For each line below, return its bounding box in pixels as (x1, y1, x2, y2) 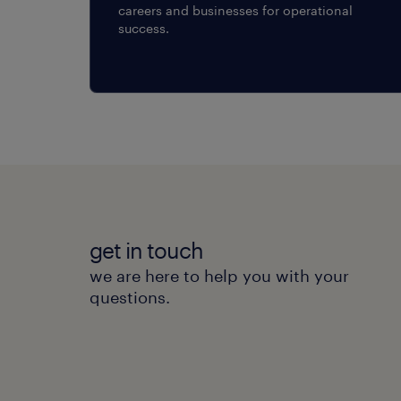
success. (118, 20, 169, 36)
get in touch (90, 236, 203, 263)
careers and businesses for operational (118, 2, 353, 18)
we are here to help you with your (90, 265, 349, 286)
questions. (90, 286, 170, 307)
